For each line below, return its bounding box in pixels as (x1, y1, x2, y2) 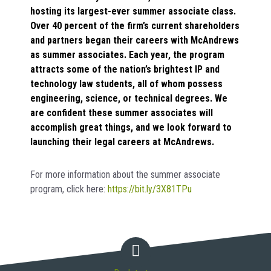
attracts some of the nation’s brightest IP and (30, 63, 220, 75)
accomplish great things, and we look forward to (30, 121, 232, 133)
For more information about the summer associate (30, 168, 220, 180)
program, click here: (30, 183, 108, 195)
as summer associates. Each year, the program (30, 48, 224, 60)
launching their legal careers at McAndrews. (30, 135, 214, 148)
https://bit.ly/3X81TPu (108, 183, 192, 195)
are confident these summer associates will (30, 106, 213, 119)
